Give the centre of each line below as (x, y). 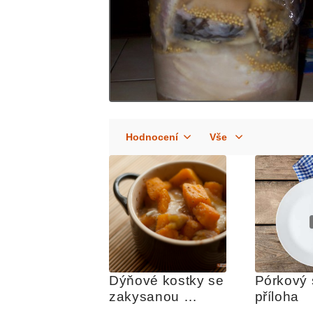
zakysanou (144, 297)
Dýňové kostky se (167, 281)
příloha (277, 297)
